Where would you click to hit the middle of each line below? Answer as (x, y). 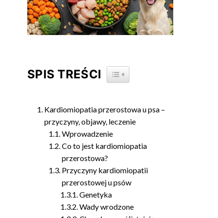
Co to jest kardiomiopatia (105, 146)
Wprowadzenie (88, 134)
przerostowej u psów (97, 182)
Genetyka (96, 194)
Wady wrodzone (107, 207)
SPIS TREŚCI (64, 74)
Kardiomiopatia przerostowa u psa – (105, 109)
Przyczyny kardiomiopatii (105, 170)
